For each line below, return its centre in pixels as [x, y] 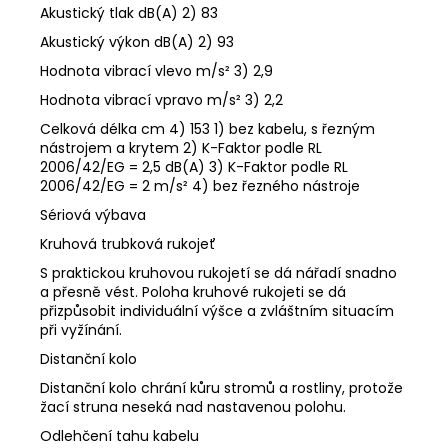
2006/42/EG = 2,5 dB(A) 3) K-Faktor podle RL [194, 166]
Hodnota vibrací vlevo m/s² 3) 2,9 [156, 70]
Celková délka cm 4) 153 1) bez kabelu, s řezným [207, 128]
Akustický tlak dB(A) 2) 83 [129, 12]
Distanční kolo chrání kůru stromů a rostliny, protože [221, 387]
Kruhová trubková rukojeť [128, 243]
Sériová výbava [93, 214]
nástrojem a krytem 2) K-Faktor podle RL [181, 147]
